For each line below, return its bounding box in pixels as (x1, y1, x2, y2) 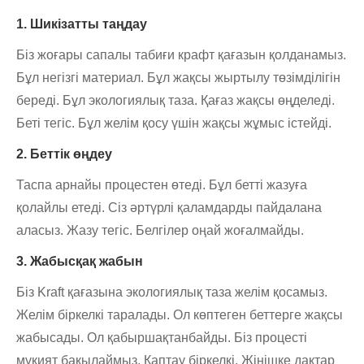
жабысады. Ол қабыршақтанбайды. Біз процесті (16, 331, 307, 345)
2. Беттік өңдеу (16, 147, 112, 162)
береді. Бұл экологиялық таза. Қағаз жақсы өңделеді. (16, 93, 335, 108)
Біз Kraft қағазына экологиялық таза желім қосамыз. (16, 285, 327, 300)
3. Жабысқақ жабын (16, 254, 143, 269)
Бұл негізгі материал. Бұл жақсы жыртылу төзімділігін (16, 71, 340, 85)
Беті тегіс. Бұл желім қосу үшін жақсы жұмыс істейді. (16, 116, 331, 131)
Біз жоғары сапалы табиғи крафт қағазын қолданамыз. (16, 48, 346, 63)
